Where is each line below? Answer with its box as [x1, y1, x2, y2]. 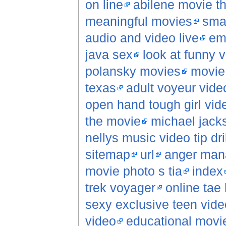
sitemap [85, 147, 130, 162]
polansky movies [85, 64, 181, 79]
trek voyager [85, 181, 155, 195]
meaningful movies [85, 14, 192, 29]
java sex [85, 47, 133, 62]
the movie [85, 114, 141, 129]
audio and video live [85, 31, 199, 45]
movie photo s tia [85, 164, 182, 179]
